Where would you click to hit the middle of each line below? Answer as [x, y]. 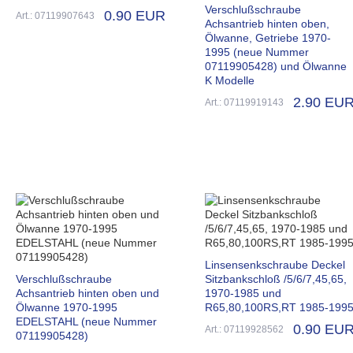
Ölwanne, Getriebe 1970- [268, 37]
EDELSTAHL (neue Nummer [86, 321]
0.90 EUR [135, 15]
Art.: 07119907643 [55, 15]
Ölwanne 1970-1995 [67, 307]
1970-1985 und [243, 293]
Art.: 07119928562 [244, 329]
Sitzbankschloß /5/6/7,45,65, [276, 279]
